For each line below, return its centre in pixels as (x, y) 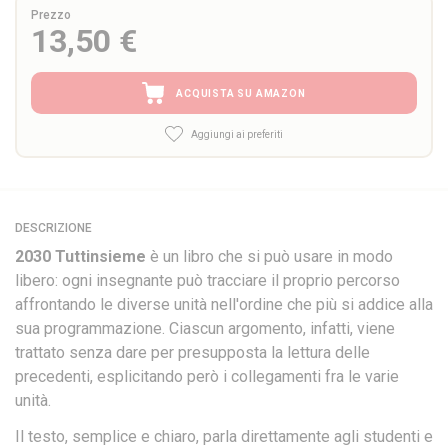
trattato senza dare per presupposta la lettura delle (192, 352)
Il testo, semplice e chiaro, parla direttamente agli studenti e (224, 436)
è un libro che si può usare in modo (271, 256)
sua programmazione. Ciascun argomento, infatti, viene (205, 328)
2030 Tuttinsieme (82, 256)
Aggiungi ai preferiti (236, 134)
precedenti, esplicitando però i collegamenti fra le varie (207, 376)
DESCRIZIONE (53, 228)
